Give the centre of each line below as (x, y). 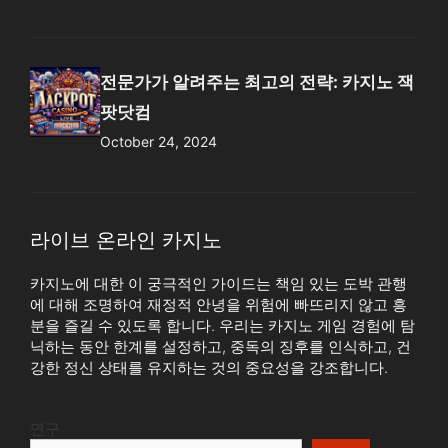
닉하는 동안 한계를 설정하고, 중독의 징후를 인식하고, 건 (220, 346)
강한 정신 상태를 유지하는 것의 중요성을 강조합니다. (209, 367)
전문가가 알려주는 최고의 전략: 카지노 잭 (257, 81)
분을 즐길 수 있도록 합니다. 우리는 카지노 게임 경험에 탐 (222, 325)
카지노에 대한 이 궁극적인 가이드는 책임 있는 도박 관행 (218, 283)
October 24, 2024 (158, 141)
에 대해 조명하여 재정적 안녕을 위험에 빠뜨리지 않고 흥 (218, 304)
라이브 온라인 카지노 (126, 239)
